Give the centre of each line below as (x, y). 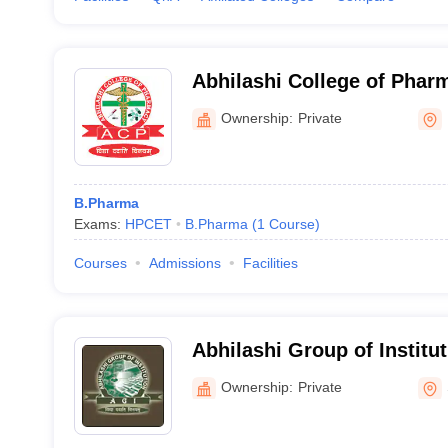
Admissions (184, 263)
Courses (100, 263)
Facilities (270, 263)
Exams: (99, 224)
